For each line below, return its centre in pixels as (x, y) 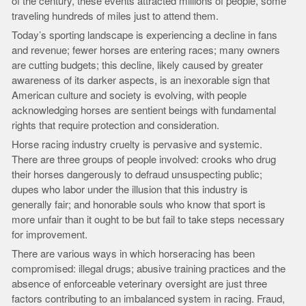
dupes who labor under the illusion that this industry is (130, 190)
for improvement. (50, 235)
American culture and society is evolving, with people (129, 95)
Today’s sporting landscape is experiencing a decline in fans (145, 35)
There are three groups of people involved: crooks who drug (144, 159)
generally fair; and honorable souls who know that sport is (139, 205)
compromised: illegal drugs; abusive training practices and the (149, 269)
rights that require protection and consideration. (116, 125)
